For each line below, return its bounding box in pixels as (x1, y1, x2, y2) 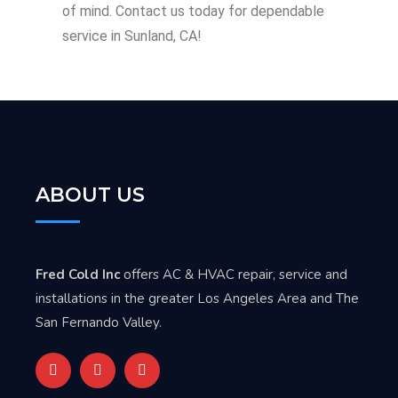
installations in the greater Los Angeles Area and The (36, 289, 359, 307)
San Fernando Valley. (36, 313, 162, 331)
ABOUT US (36, 182, 145, 207)
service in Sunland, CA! (62, 27, 202, 44)
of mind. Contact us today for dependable (62, 2, 324, 20)
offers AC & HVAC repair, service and (120, 265, 347, 283)
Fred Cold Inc (36, 265, 120, 283)
